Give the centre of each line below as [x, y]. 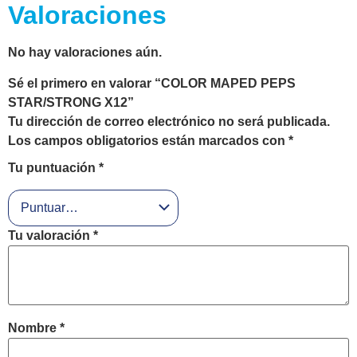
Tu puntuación [53, 168]
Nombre [34, 328]
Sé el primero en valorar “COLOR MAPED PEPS [152, 83]
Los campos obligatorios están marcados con [148, 140]
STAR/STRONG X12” [71, 102]
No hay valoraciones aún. [85, 53]
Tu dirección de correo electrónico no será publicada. [169, 121]
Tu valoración [51, 236]
